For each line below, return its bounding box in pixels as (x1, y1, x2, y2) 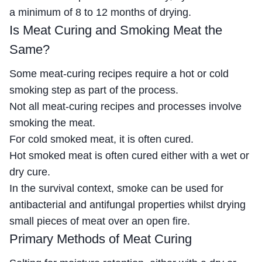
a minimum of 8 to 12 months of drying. (9, 6, 191, 18)
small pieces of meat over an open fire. (9, 215, 190, 227)
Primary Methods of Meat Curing (9, 231, 192, 246)
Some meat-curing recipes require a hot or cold (9, 67, 229, 80)
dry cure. (9, 166, 50, 178)
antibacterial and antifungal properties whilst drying (9, 198, 246, 211)
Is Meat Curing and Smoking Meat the (9, 22, 222, 37)
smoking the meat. (9, 116, 95, 129)
